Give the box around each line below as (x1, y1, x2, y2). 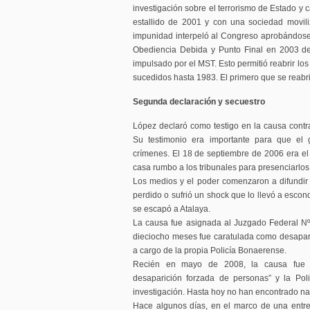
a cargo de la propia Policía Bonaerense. (133, 246, 286, 255)
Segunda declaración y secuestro (133, 97, 265, 107)
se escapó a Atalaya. (133, 204, 210, 214)
